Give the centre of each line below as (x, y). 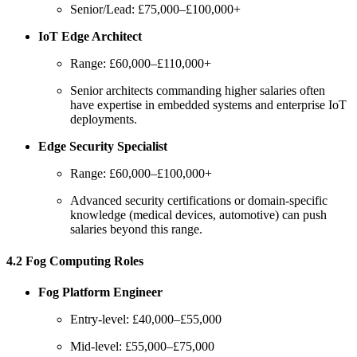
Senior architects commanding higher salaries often (198, 91)
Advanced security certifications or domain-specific (199, 201)
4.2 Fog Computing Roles (75, 261)
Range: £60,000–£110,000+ (141, 64)
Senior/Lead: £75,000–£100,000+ (155, 10)
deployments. (104, 120)
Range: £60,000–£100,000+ (141, 174)
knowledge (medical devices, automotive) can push (198, 215)
